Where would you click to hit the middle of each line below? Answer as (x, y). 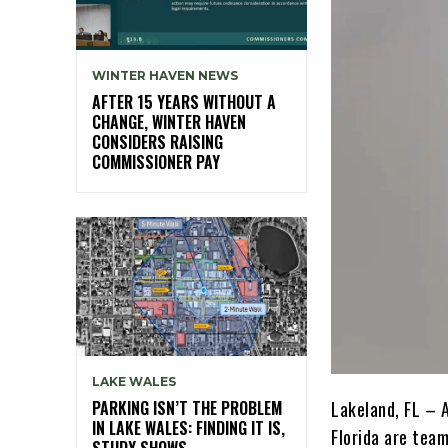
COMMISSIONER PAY (156, 162)
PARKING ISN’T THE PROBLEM (187, 407)
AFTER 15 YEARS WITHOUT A (184, 102)
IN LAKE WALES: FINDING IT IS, (188, 427)
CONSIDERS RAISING (157, 142)
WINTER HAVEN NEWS (165, 76)
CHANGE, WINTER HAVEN (169, 122)
